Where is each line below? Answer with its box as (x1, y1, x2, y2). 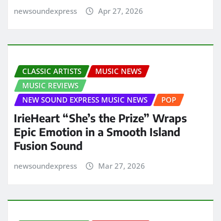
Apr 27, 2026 (98, 5, 143, 16)
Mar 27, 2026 (98, 160, 145, 171)
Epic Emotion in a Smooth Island (14, 124, 181, 139)
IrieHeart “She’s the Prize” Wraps (14, 110, 187, 125)
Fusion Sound (14, 138, 83, 152)
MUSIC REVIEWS (22, 80, 78, 91)
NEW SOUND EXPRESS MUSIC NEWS (22, 95, 147, 105)
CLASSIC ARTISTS (22, 66, 81, 76)
